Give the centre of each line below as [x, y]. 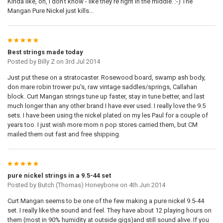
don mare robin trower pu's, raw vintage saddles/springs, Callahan [102, 87]
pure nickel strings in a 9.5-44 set [59, 176]
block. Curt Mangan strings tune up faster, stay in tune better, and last [106, 97]
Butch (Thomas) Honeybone [78, 185]
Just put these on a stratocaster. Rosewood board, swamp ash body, [106, 78]
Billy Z [46, 62]
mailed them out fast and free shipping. [64, 134]
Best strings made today [45, 52]
